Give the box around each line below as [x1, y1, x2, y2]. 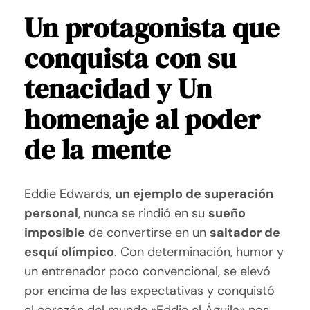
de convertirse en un [85, 224, 210, 241]
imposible [24, 224, 86, 241]
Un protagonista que [24, 9, 280, 47]
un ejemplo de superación [115, 185, 274, 203]
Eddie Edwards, [24, 185, 116, 203]
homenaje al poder [24, 100, 261, 138]
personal [24, 205, 79, 222]
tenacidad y [24, 70, 179, 108]
